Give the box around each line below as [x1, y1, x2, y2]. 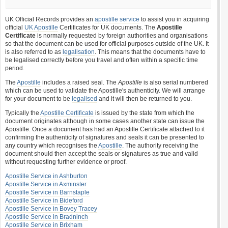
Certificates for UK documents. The [58, 24, 157, 31]
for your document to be [5, 95, 72, 102]
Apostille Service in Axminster [5, 181, 87, 188]
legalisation [63, 48, 95, 55]
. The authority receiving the [122, 142, 198, 149]
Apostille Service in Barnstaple [5, 189, 90, 196]
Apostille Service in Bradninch [5, 213, 88, 220]
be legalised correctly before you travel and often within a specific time [5, 56, 198, 64]
